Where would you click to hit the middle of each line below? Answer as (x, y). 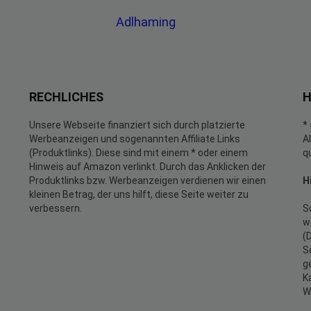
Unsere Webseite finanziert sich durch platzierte (137, 125)
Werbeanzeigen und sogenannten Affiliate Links (135, 139)
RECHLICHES (66, 97)
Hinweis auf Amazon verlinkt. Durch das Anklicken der (148, 167)
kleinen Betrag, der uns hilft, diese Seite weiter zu (139, 194)
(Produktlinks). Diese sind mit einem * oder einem (138, 153)
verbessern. (56, 208)
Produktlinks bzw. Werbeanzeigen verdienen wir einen (148, 180)
